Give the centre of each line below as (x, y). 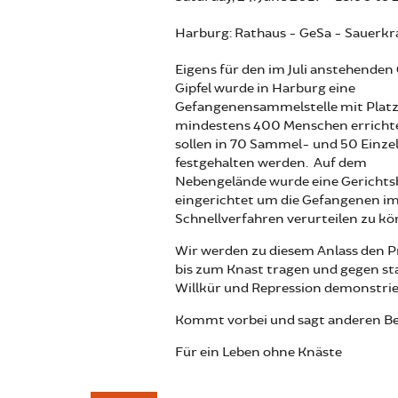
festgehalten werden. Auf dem (271, 163)
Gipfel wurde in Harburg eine (265, 88)
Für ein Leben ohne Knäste (259, 352)
